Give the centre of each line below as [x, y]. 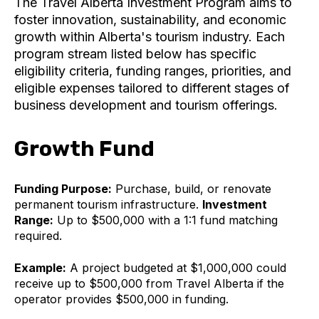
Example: [40, 267]
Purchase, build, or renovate [193, 189]
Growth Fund [84, 148]
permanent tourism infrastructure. [106, 205]
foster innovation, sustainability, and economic [150, 19]
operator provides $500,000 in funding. [121, 299]
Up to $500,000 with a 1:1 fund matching [167, 220]
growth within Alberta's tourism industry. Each [150, 36]
